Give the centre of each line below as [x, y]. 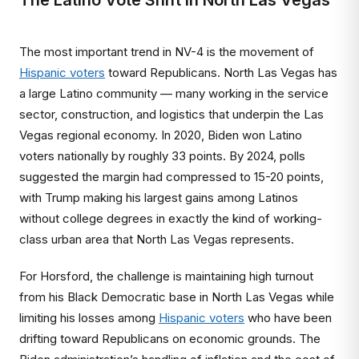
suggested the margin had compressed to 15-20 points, [171, 177]
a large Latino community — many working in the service [174, 93]
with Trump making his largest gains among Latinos [159, 198]
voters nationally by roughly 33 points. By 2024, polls [162, 156]
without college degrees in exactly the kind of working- [171, 218]
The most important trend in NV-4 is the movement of [167, 52]
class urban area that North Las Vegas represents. [157, 239]
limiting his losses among [89, 318]
